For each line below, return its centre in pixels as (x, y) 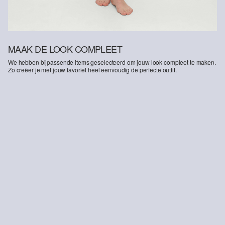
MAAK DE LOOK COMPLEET (65, 49)
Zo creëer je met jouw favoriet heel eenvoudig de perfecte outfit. (92, 70)
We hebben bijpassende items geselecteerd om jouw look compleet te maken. (112, 62)
